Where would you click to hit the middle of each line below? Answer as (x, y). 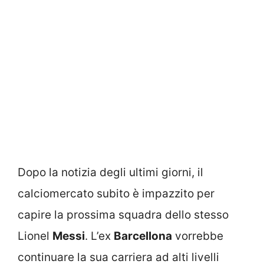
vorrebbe (198, 236)
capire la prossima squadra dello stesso (123, 215)
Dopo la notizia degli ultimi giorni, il (110, 173)
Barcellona (143, 236)
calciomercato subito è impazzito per (116, 194)
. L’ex (99, 236)
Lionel (35, 236)
